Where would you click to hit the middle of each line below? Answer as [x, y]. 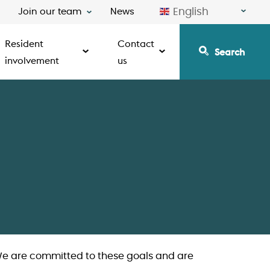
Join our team [50, 12]
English [191, 12]
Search [230, 52]
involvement [32, 60]
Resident [24, 43]
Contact [136, 43]
